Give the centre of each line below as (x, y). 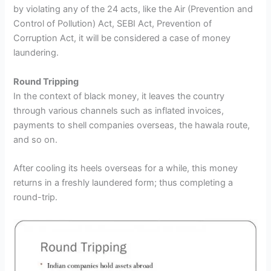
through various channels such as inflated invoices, (119, 110)
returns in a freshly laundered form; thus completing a (123, 183)
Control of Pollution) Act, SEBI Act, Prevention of (113, 24)
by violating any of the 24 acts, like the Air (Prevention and (133, 9)
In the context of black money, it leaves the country (119, 96)
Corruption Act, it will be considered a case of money (122, 38)
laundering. (36, 53)
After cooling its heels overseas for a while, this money (126, 168)
